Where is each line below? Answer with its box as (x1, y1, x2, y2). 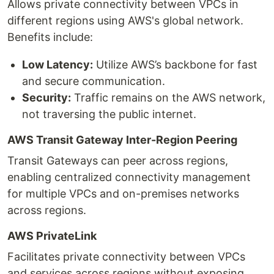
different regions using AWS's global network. (7, 14, 243, 27)
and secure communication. (22, 75, 165, 87)
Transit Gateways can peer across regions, (7, 154, 228, 167)
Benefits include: (7, 31, 93, 43)
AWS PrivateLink (7, 229, 97, 242)
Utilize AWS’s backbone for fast (93, 58, 257, 71)
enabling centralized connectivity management (7, 171, 251, 183)
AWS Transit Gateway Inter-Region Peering (7, 133, 237, 146)
